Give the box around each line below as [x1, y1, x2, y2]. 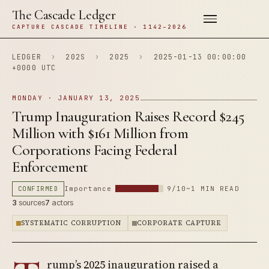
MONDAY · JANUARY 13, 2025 [12, 94, 141, 102]
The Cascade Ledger [12, 7, 116, 23]
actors [50, 198, 73, 207]
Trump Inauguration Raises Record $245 [12, 107, 244, 125]
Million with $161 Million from [12, 124, 189, 142]
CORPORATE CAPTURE [137, 219, 221, 228]
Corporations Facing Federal [12, 141, 177, 159]
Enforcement [12, 157, 88, 176]
